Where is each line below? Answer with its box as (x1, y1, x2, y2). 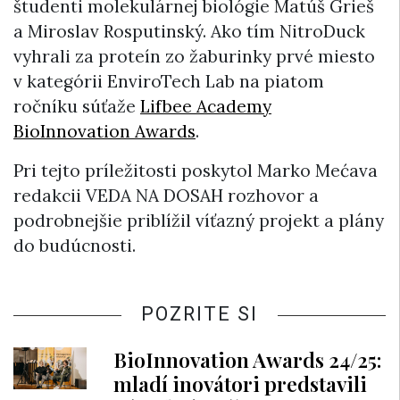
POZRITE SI (141, 303, 258, 326)
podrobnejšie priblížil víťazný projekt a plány (13, 210, 384, 232)
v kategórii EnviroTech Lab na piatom (13, 71, 324, 93)
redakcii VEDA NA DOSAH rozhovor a (13, 185, 319, 207)
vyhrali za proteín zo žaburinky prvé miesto (13, 46, 375, 68)
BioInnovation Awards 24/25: (112, 346, 382, 374)
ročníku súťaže (13, 96, 140, 118)
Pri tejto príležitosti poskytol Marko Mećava (13, 160, 378, 182)
